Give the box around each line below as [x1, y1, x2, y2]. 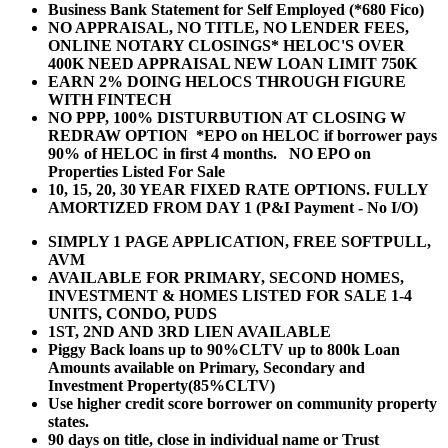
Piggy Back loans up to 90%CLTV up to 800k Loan [48, 341, 400, 359]
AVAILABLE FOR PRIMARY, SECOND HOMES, [48, 269, 404, 287]
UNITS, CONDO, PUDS [48, 305, 217, 323]
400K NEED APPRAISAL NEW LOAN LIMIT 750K [48, 55, 417, 73]
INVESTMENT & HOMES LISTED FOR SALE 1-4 [48, 287, 412, 305]
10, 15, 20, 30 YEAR [48, 181, 190, 199]
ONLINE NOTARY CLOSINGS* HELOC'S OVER [48, 37, 405, 55]
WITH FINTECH [48, 91, 175, 109]
